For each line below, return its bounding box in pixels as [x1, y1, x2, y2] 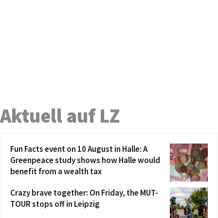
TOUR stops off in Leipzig [10, 199, 100, 210]
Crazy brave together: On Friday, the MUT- [10, 187, 158, 199]
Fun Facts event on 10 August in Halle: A [10, 144, 147, 155]
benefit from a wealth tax [10, 166, 102, 177]
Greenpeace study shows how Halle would [10, 155, 160, 166]
